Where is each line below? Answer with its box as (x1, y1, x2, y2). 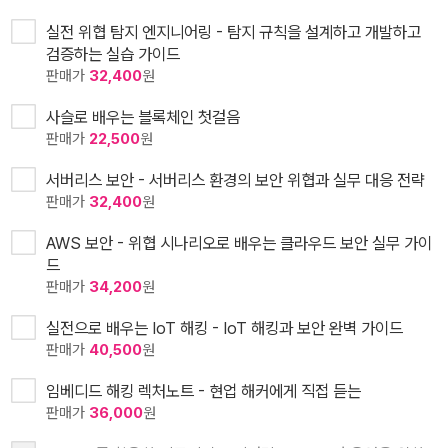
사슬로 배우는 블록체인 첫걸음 (46, 107, 240, 128)
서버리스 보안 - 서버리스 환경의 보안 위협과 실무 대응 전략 (46, 170, 425, 191)
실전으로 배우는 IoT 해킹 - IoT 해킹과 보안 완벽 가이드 (46, 318, 403, 339)
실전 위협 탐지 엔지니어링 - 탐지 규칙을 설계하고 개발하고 (46, 22, 421, 43)
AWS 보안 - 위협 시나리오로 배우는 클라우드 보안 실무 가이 (46, 233, 432, 254)
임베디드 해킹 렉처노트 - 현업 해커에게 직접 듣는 (46, 381, 361, 402)
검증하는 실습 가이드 (46, 44, 180, 65)
